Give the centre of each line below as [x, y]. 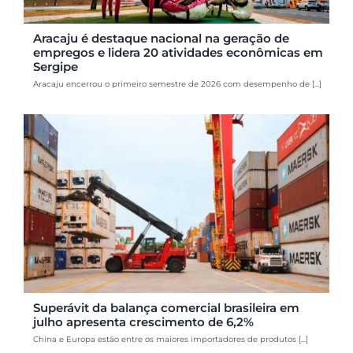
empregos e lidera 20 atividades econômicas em [178, 52]
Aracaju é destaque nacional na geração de [162, 38]
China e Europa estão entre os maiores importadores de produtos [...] [171, 340]
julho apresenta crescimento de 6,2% [144, 322]
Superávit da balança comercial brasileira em [167, 308]
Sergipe [56, 66]
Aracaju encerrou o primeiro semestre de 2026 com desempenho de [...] [178, 84]
